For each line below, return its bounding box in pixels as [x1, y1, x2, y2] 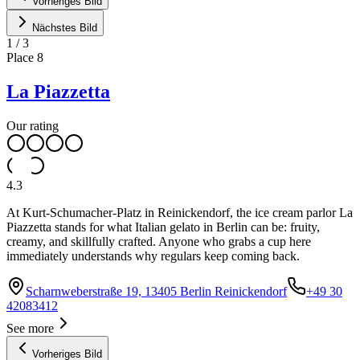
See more [6, 321, 54, 336]
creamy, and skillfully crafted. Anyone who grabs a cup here [6, 235, 311, 249]
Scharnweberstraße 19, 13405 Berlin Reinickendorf [26, 284, 287, 299]
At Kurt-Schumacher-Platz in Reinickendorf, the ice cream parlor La [6, 206, 353, 220]
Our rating [6, 119, 59, 133]
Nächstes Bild [32, 22, 97, 35]
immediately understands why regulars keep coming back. [6, 249, 300, 264]
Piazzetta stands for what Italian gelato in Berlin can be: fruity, [6, 220, 320, 235]
